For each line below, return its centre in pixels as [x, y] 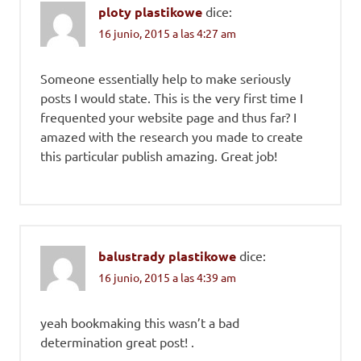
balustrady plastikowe [167, 255]
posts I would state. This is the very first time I [172, 97]
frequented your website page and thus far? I [168, 116]
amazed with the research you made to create [172, 136]
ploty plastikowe [150, 11]
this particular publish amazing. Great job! [159, 155]
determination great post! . [117, 341]
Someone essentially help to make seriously [166, 78]
